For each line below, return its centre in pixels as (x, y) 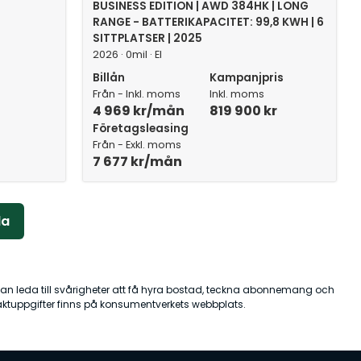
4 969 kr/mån (139, 111)
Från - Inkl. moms (137, 94)
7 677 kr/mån (138, 162)
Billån (109, 78)
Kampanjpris (247, 78)
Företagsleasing (141, 129)
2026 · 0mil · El (128, 54)
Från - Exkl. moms (137, 145)
